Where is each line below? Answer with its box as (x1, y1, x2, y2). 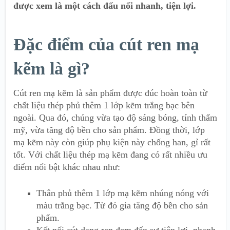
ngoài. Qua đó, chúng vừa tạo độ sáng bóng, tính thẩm (13, 112, 217, 123)
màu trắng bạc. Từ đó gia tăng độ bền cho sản (36, 200, 208, 210)
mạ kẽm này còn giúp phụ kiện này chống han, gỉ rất (13, 137, 210, 147)
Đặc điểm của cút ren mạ (13, 34, 199, 54)
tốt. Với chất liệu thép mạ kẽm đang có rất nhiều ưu (13, 149, 207, 160)
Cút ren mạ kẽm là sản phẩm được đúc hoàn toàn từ (13, 87, 207, 98)
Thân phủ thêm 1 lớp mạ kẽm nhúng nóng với (36, 187, 209, 198)
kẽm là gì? (13, 59, 90, 78)
